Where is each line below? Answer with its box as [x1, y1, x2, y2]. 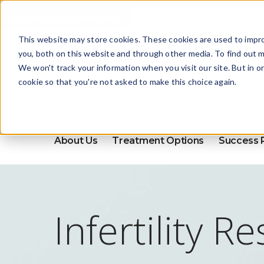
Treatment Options [112, 135, 204, 146]
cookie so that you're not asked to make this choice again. [18, 76, 237, 87]
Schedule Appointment [6, 12, 124, 23]
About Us [54, 135, 98, 146]
